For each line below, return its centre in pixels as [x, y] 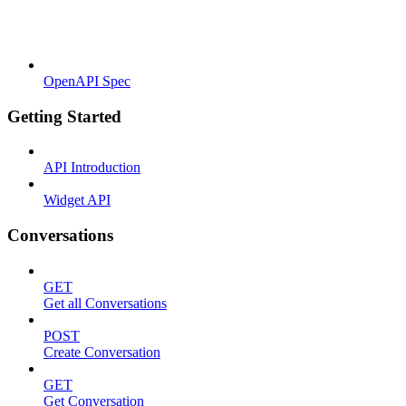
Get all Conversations [105, 303]
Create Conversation [102, 352]
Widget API [77, 200]
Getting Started [64, 116]
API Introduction [92, 168]
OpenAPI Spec [87, 81]
